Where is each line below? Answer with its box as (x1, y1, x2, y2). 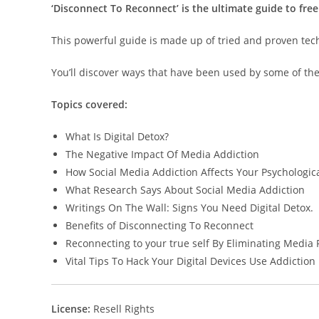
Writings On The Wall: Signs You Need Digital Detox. (66, 201, 313, 214)
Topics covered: (51, 98, 127, 111)
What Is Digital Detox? (66, 130, 169, 143)
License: (51, 302, 93, 315)
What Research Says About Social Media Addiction (66, 183, 305, 197)
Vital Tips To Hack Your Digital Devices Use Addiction (66, 254, 315, 268)
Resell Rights (93, 302, 155, 315)
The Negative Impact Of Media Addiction (66, 147, 259, 161)
